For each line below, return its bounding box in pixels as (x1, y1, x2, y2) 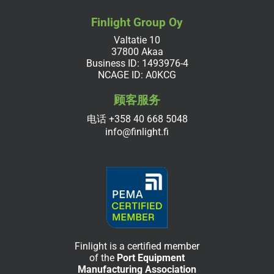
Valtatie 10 (114, 34, 160, 46)
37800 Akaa (111, 45, 163, 57)
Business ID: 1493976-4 (86, 57, 188, 69)
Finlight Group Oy (91, 15, 183, 29)
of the (89, 251, 117, 264)
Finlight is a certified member (75, 240, 199, 252)
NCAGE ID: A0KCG (98, 68, 176, 81)
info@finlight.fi (105, 125, 169, 138)
